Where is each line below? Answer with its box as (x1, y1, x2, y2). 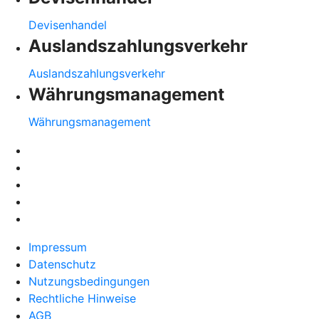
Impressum (28, 239, 87, 254)
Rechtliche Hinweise (28, 291, 136, 305)
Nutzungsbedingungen (28, 273, 150, 288)
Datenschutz (28, 256, 96, 271)
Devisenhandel (28, 17, 107, 32)
